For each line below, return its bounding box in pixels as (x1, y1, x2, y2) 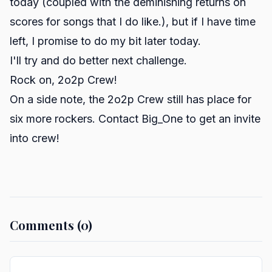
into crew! (10, 132, 59, 144)
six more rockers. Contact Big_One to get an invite (10, 112, 260, 125)
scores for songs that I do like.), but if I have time (10, 15, 256, 28)
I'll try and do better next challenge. (10, 54, 187, 67)
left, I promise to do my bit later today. (10, 35, 201, 47)
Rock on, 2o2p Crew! (10, 73, 117, 86)
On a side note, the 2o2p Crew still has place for (10, 93, 251, 106)
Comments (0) (10, 217, 92, 233)
